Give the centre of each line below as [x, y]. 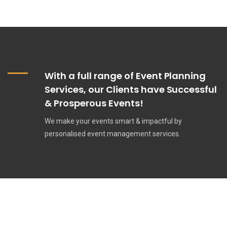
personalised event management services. [112, 134]
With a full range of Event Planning [125, 75]
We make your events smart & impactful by [113, 121]
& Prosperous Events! [94, 103]
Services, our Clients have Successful [131, 89]
